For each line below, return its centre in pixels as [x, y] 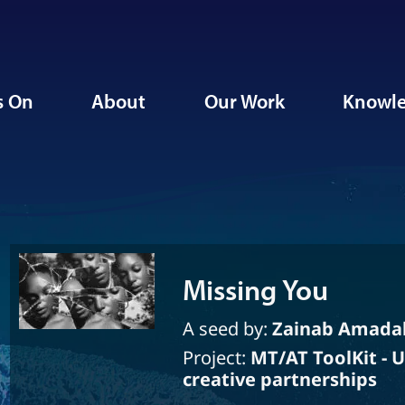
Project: [217, 358]
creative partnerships [280, 379]
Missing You [256, 289]
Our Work [244, 101]
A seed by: [228, 329]
